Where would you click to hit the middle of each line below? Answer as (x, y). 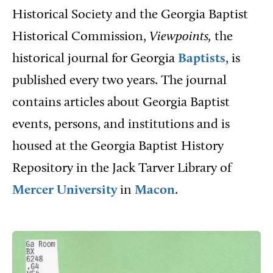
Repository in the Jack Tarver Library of (122, 168)
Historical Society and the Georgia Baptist (130, 15)
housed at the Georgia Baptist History (118, 147)
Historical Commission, (81, 37)
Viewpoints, (180, 37)
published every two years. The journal (119, 81)
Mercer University (65, 190)
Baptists (202, 59)
